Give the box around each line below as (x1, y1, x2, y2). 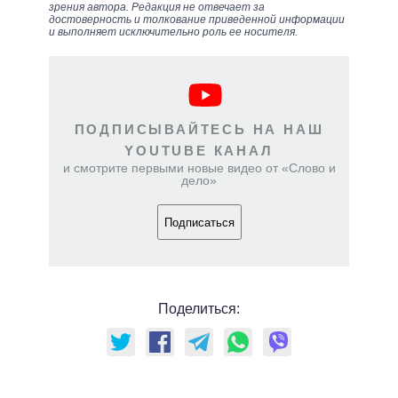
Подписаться (163, 215, 235, 229)
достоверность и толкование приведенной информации (49, 13, 345, 27)
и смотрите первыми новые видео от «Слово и (62, 161, 336, 176)
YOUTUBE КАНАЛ (124, 143, 274, 159)
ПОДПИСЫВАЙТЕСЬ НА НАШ (74, 122, 324, 138)
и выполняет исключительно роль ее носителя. (49, 26, 298, 39)
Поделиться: (158, 301, 240, 317)
